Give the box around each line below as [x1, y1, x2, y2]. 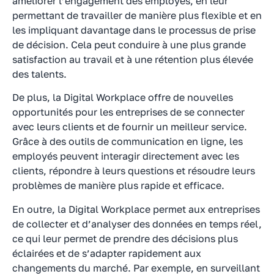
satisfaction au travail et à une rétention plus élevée [12, 53, 253, 65]
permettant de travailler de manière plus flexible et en [12, 9, 262, 21]
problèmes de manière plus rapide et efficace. [12, 179, 224, 192]
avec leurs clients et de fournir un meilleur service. [12, 120, 247, 133]
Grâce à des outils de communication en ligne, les [12, 135, 243, 148]
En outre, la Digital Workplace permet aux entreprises [12, 202, 260, 215]
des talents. [12, 67, 67, 80]
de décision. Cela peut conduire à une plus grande [12, 38, 246, 51]
